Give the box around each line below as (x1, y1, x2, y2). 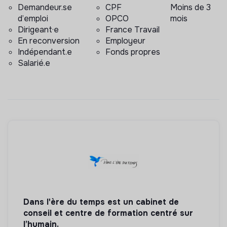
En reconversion (18, 35, 80, 47)
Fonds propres (105, 47, 160, 58)
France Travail (105, 24, 160, 35)
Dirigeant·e (18, 24, 59, 35)
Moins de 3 (170, 2, 211, 13)
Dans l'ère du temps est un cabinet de (23, 197, 179, 208)
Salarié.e (18, 58, 50, 69)
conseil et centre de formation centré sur (23, 208, 193, 219)
